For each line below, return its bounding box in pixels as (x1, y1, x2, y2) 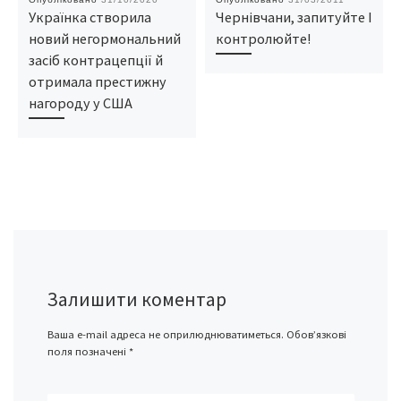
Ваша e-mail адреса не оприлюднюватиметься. (47, 328, 284, 342)
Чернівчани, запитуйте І (215, 7, 372, 26)
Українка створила (28, 7, 151, 26)
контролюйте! (215, 29, 311, 47)
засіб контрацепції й (28, 50, 163, 69)
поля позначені (47, 345, 129, 359)
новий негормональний (28, 29, 181, 47)
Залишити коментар (47, 287, 226, 312)
